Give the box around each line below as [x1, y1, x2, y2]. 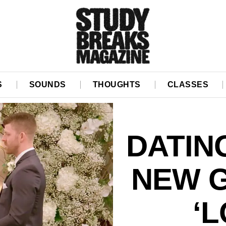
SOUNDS [29, 80, 66, 89]
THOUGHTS [92, 80, 141, 89]
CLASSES [167, 80, 209, 89]
